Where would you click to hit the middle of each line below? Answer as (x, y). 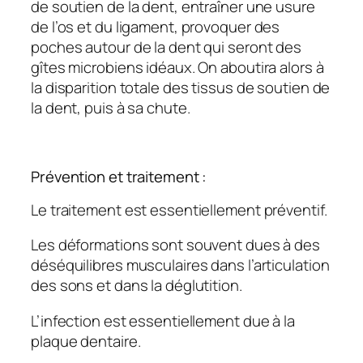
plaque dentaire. (86, 341)
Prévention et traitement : (119, 177)
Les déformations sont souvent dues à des (175, 245)
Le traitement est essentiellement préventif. (179, 209)
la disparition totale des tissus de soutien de (181, 88)
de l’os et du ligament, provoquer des (156, 27)
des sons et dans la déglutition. (137, 286)
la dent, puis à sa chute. (111, 108)
